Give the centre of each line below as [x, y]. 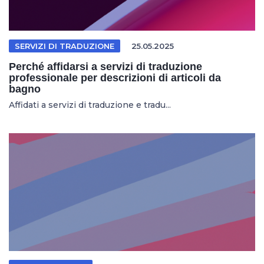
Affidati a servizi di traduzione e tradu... [90, 105]
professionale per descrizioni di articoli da [115, 78]
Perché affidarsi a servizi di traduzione [105, 67]
